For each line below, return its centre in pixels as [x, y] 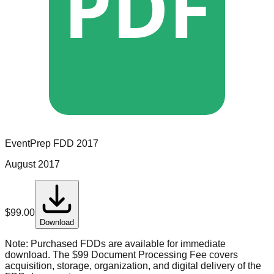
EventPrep [28, 144]
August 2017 [32, 165]
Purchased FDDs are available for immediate [127, 244]
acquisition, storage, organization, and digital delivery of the [133, 266]
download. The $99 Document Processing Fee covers [121, 255]
